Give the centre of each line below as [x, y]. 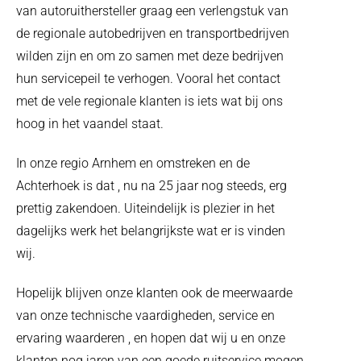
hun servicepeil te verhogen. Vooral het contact [148, 78]
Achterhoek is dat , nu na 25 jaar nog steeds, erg [151, 185]
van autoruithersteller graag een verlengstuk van [152, 10]
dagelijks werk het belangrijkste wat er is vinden [151, 230]
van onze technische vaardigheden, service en [145, 315]
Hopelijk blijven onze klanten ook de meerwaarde [154, 293]
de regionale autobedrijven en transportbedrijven [153, 33]
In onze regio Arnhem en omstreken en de [133, 163]
